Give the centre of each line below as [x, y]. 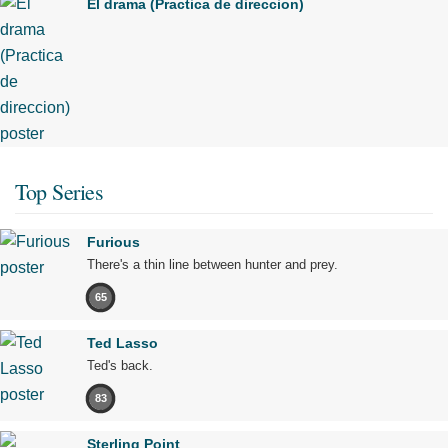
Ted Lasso [122, 342]
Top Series [59, 191]
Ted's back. [120, 365]
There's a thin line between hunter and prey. [212, 264]
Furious [113, 241]
